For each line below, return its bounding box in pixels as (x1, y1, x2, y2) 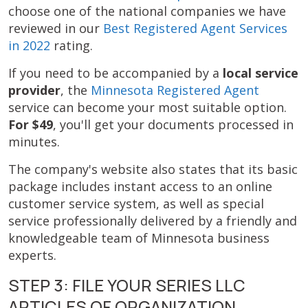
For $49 (8, 116, 53, 133)
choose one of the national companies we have (8, 3, 286, 19)
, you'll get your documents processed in (53, 116, 294, 133)
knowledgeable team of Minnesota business (8, 230, 269, 246)
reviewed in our (8, 20, 103, 36)
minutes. (8, 133, 60, 150)
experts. (8, 247, 56, 263)
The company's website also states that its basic (8, 161, 298, 177)
